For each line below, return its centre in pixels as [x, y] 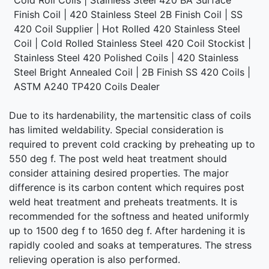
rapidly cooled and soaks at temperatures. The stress [130, 245]
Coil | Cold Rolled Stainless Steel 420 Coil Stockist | [132, 43]
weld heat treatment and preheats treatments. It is [123, 201]
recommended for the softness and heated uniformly [129, 216]
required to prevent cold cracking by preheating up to [132, 144]
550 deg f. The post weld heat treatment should [118, 158]
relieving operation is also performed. [95, 259]
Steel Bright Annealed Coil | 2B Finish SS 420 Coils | [132, 72]
